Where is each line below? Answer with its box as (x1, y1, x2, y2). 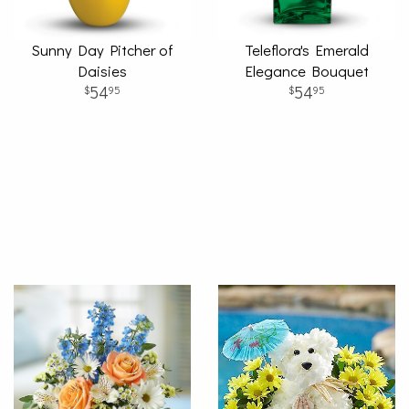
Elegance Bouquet (245, 60, 369, 80)
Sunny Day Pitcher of (31, 39, 173, 59)
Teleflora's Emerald (245, 39, 369, 59)
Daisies (78, 60, 127, 80)
